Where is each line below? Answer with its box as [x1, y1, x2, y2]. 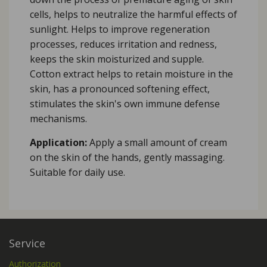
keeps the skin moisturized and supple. [30, 52, 204, 66]
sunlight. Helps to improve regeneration [30, 22, 210, 36]
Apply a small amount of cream [87, 135, 227, 149]
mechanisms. [30, 111, 87, 125]
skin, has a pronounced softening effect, [30, 82, 210, 95]
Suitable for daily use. [30, 165, 128, 179]
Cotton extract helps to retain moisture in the [30, 67, 233, 80]
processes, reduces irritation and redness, [30, 37, 217, 51]
